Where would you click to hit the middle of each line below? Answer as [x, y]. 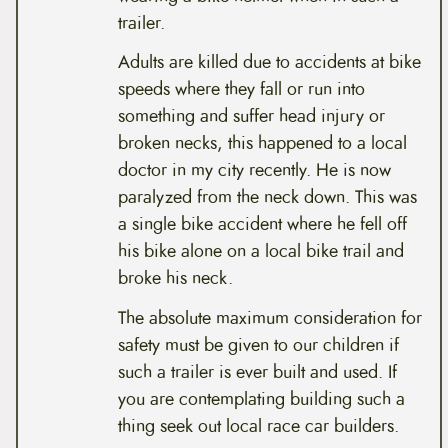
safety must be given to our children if [258, 345]
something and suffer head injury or [251, 116]
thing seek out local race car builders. [258, 426]
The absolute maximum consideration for [269, 318]
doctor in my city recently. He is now [254, 170]
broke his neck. [175, 278]
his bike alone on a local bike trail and [260, 251]
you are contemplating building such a [261, 399]
